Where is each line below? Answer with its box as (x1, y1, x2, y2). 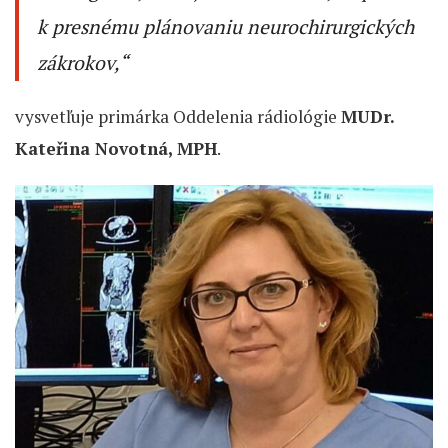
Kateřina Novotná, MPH (15, 137, 217, 160)
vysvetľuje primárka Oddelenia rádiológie (15, 105, 341, 128)
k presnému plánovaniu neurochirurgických (37, 14, 414, 40)
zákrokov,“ (37, 50, 128, 76)
